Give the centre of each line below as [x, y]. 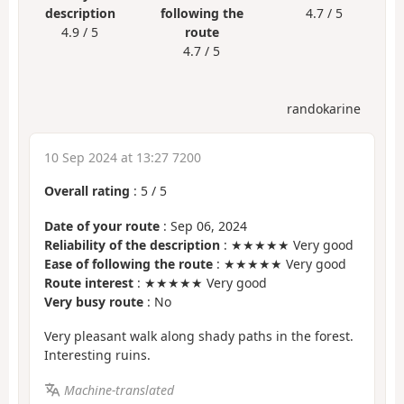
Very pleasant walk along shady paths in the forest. [199, 336]
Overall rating [87, 191]
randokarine [324, 109]
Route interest [89, 282]
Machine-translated [119, 390]
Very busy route [94, 301]
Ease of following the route [129, 263]
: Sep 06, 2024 [203, 225]
